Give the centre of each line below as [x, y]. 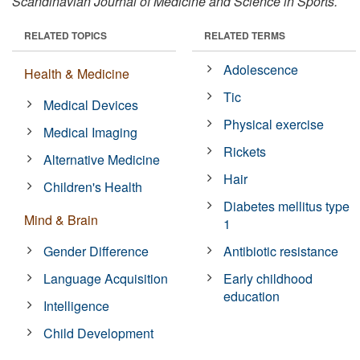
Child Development [99, 333]
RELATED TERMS [245, 35]
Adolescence [261, 69]
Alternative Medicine [102, 159]
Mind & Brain [61, 219]
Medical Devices [91, 104]
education [252, 296]
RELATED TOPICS [65, 35]
